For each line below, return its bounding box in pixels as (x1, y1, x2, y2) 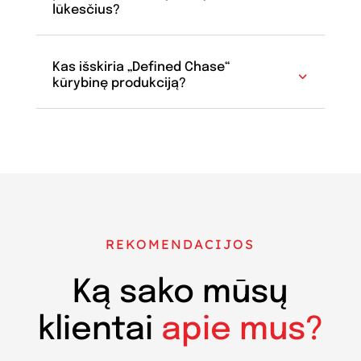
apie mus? (160, 313, 323, 346)
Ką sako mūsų (73, 276, 288, 309)
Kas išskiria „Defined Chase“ (52, 60, 230, 74)
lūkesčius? (52, 2, 120, 17)
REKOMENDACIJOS (106, 235, 255, 252)
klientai (37, 313, 161, 346)
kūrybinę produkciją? (52, 76, 186, 90)
